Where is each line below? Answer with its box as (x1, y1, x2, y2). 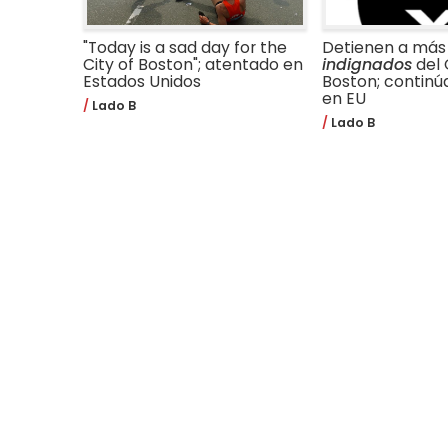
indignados (321, 52, 412, 76)
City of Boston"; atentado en (83, 52, 304, 76)
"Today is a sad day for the (83, 35, 288, 59)
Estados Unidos (83, 69, 202, 93)
